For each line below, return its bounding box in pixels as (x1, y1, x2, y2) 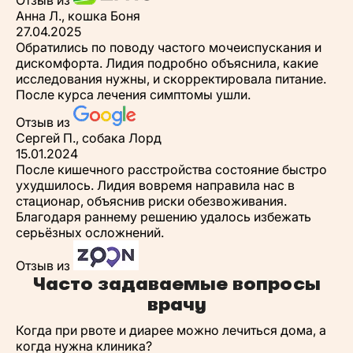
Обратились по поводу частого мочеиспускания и (16, 39, 321, 55)
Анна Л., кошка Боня (16, 8, 140, 24)
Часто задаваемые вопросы (32, 273, 321, 295)
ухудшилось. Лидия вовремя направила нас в (16, 177, 295, 193)
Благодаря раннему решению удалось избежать (16, 209, 311, 225)
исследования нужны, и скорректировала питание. (16, 71, 326, 87)
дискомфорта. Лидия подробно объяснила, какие (16, 55, 318, 71)
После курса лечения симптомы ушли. (16, 87, 251, 102)
